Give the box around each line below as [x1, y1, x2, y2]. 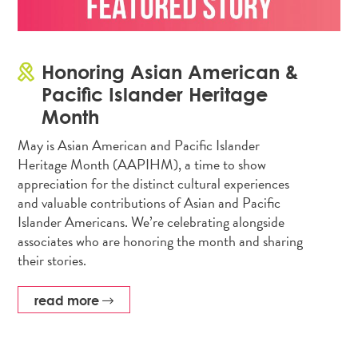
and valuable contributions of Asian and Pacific [18, 191, 281, 213]
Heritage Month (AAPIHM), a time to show [18, 153, 267, 175]
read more [34, 292, 103, 308]
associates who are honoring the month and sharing [18, 229, 304, 252]
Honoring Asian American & [42, 59, 299, 83]
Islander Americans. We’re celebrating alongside [18, 210, 285, 233]
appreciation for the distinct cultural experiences [18, 172, 290, 194]
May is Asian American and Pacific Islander [18, 133, 261, 156]
